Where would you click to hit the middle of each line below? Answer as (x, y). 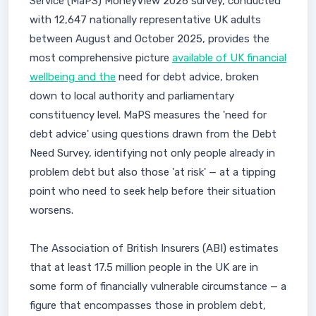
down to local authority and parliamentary (132, 96)
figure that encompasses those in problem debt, (148, 305)
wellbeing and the (73, 77)
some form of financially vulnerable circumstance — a (158, 286)
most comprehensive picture (101, 58)
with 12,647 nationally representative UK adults (145, 20)
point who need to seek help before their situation (153, 191)
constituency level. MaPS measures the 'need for (148, 115)
